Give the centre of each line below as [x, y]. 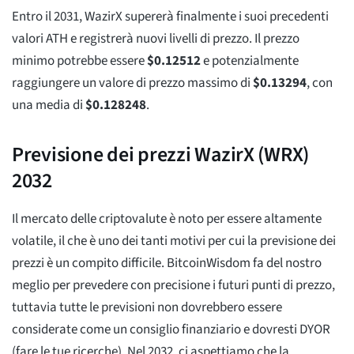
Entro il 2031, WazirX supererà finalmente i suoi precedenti [170, 16]
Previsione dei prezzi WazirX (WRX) [161, 154]
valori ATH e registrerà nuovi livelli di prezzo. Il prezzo [156, 38]
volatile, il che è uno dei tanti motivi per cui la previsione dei [174, 241]
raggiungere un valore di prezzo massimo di [132, 83]
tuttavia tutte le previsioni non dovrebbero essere [147, 307]
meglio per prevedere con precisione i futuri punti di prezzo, [173, 285]
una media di [49, 105]
